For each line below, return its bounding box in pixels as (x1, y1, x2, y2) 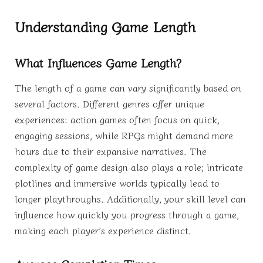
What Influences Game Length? (15, 53, 181, 71)
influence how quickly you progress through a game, (15, 207, 239, 222)
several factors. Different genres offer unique (15, 96, 204, 111)
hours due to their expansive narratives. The (15, 144, 207, 159)
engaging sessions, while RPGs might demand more (15, 128, 233, 143)
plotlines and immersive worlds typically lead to (15, 176, 220, 190)
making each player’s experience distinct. (15, 223, 191, 238)
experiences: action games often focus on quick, (15, 112, 220, 127)
